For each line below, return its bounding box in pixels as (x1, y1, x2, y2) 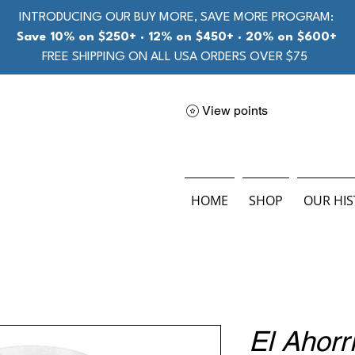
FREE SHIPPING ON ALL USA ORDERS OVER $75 (42, 51, 311, 63)
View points (202, 103, 268, 118)
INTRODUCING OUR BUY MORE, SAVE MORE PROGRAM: (19, 11, 334, 24)
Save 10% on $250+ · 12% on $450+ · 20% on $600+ (16, 31, 337, 44)
